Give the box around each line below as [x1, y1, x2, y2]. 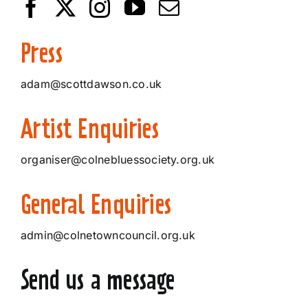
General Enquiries [20, 188, 172, 220]
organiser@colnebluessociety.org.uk [20, 153, 215, 166]
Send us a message [20, 264, 175, 296]
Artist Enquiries [20, 113, 159, 144]
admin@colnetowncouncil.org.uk [20, 228, 195, 242]
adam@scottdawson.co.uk [20, 77, 162, 91]
